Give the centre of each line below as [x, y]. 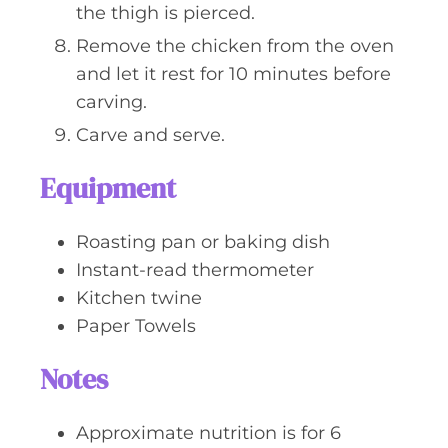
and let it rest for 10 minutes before [233, 74]
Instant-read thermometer [195, 270]
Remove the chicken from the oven [235, 46]
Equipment [108, 188]
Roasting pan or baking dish [203, 242]
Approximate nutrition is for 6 [208, 433]
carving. [111, 102]
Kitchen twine [139, 298]
